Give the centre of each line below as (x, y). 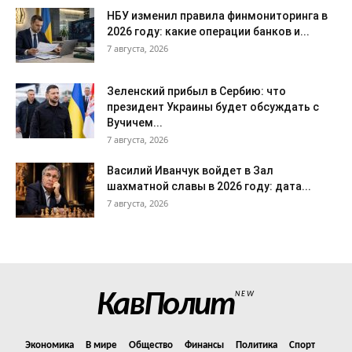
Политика (257, 345)
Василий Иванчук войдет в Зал (190, 170)
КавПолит (166, 306)
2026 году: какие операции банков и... (208, 31)
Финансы (204, 345)
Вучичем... (135, 122)
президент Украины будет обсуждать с (213, 106)
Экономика (49, 345)
